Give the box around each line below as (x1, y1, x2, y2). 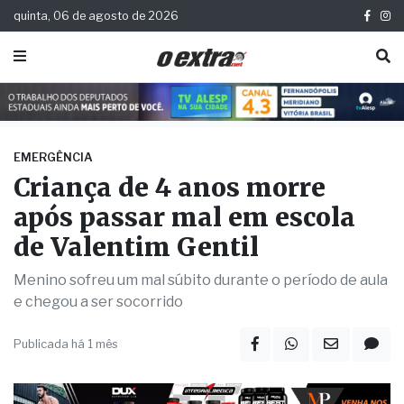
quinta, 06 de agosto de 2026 (14, 9, 179, 23)
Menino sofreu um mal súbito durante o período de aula (14, 357, 388, 375)
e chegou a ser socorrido (14, 379, 183, 397)
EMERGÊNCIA (14, 236, 93, 251)
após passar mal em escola (14, 287, 355, 320)
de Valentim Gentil (14, 317, 259, 350)
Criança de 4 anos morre (14, 257, 326, 290)
